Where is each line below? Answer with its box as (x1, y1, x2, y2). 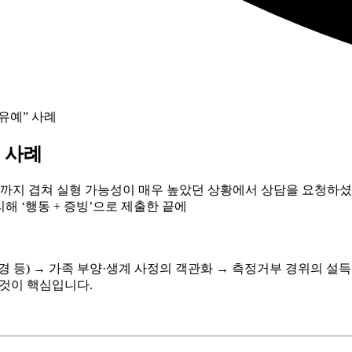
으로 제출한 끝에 (93, 199, 187, 213)
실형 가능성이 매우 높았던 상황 (57, 182, 233, 196)
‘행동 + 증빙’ (21, 199, 93, 213)
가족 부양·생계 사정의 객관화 (49, 261, 213, 275)
